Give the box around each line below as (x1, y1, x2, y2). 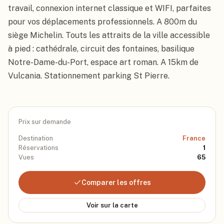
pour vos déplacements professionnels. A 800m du (8, 17, 197, 26)
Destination (18, 134, 53, 142)
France (182, 134, 205, 142)
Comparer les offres (81, 178, 151, 186)
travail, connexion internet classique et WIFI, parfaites (8, 3, 211, 13)
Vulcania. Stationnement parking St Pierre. (8, 71, 169, 80)
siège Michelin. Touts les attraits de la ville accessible (8, 30, 210, 40)
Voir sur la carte (86, 201, 138, 209)
